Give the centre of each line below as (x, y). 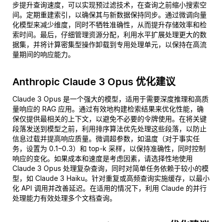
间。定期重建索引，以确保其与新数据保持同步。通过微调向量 (110, 15)
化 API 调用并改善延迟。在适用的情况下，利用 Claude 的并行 (110, 188)
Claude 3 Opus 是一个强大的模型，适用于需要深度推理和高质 (111, 99)
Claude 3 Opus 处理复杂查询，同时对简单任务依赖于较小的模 (111, 168)
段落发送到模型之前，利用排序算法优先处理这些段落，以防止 (110, 129)
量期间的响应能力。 (44, 54)
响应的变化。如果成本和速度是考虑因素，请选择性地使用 (103, 158)
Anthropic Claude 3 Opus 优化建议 (94, 82)
